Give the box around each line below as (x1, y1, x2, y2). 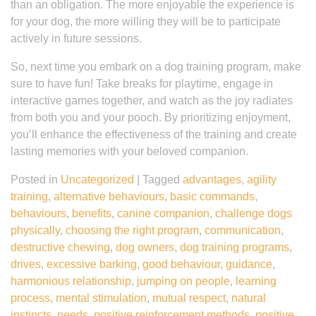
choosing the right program (66, 224, 199, 236)
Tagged (142, 174, 183, 186)
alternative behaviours (54, 190, 164, 202)
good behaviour (142, 258, 220, 270)
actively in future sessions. (11, 32, 142, 44)
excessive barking (47, 258, 137, 270)
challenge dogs (215, 207, 292, 219)
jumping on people (137, 275, 230, 287)
